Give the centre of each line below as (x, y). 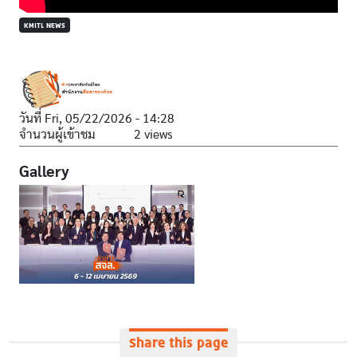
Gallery (44, 173)
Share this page (178, 343)
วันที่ (32, 119)
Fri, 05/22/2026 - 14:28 (110, 119)
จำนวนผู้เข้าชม (57, 135)
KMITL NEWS (45, 25)
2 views (153, 135)
